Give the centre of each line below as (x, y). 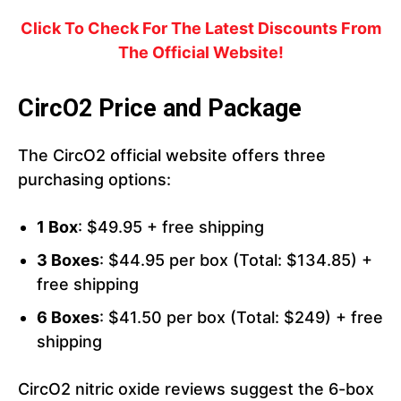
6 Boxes (68, 318)
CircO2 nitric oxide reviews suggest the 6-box (196, 389)
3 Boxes (68, 260)
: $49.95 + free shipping (171, 227)
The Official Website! (200, 53)
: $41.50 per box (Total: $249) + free (241, 318)
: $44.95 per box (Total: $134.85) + (236, 260)
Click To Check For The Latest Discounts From (200, 29)
